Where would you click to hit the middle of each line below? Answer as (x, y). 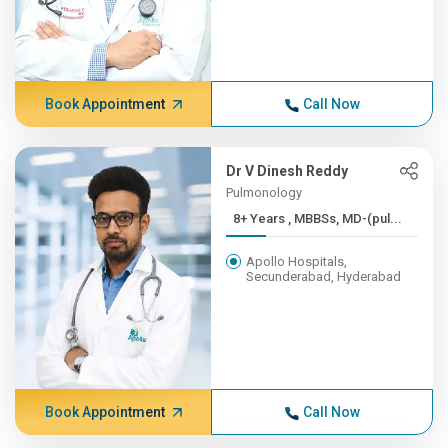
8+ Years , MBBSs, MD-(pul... (345, 218)
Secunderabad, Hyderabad (324, 276)
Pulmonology (264, 192)
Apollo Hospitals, (297, 261)
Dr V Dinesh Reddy (287, 171)
